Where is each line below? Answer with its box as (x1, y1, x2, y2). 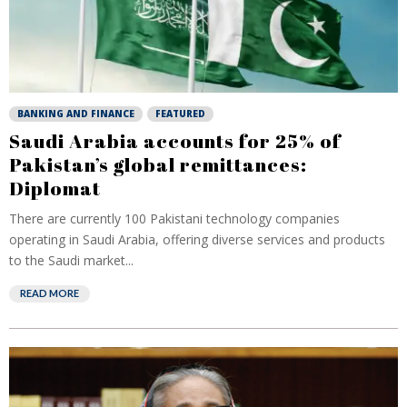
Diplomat (9, 175, 101, 201)
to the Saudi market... (9, 252, 134, 269)
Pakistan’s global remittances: (9, 152, 307, 177)
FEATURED (155, 107, 205, 120)
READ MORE (20, 287, 79, 299)
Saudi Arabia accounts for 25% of (9, 128, 341, 154)
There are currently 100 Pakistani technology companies (9, 210, 340, 227)
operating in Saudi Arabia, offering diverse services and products (9, 231, 385, 248)
